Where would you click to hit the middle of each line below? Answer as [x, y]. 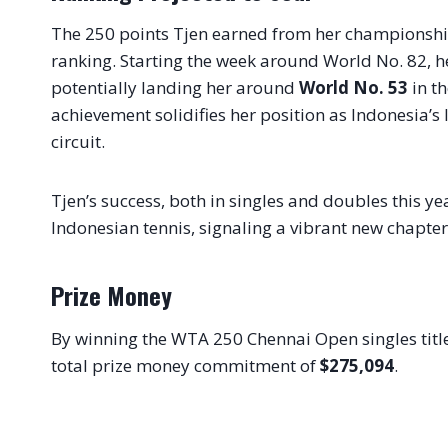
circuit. [78, 142]
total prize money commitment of [185, 366]
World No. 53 [353, 88]
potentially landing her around [175, 88]
